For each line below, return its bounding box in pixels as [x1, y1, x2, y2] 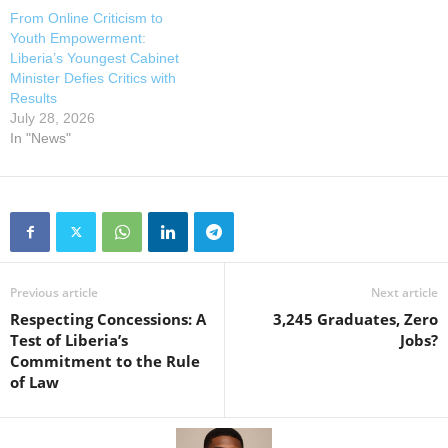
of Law [10, 371, 59, 392]
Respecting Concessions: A [10, 308, 206, 329]
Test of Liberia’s [10, 329, 128, 350]
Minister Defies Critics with [10, 69, 176, 86]
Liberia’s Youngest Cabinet [10, 49, 179, 66]
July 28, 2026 [10, 109, 95, 126]
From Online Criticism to [10, 9, 163, 26]
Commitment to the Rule [10, 350, 200, 371]
